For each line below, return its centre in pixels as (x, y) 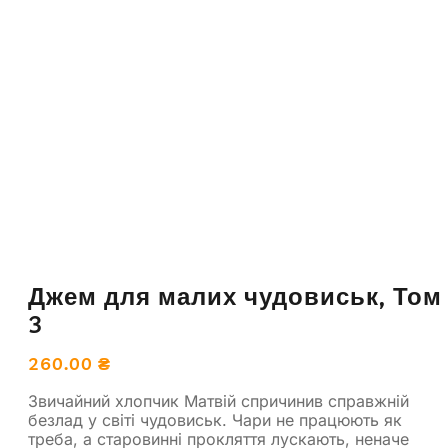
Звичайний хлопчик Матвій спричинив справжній (218, 400)
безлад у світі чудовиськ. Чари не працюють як (215, 419)
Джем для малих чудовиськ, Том (235, 296)
